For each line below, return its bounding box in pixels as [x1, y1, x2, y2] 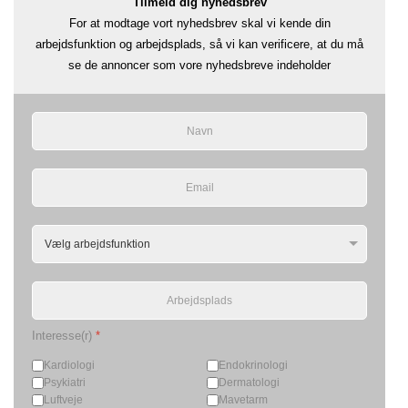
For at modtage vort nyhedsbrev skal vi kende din [68, 15, 331, 30]
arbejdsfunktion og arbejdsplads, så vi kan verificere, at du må [36, 36, 363, 51]
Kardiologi [44, 359, 95, 372]
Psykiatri [44, 376, 86, 390]
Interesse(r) [32, 328, 96, 342]
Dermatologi [219, 376, 280, 390]
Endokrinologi [219, 359, 288, 372]
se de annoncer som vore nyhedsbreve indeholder [68, 57, 331, 72]
